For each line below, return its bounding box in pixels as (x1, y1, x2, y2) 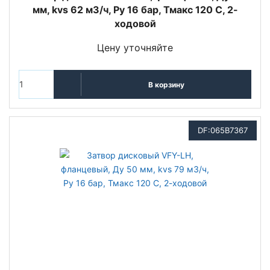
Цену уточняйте (97, 42, 173, 54)
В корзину (148, 80, 184, 89)
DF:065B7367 (198, 125, 248, 135)
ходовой (114, 17, 156, 30)
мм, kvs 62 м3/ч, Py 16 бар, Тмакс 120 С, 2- (32, 4, 238, 16)
